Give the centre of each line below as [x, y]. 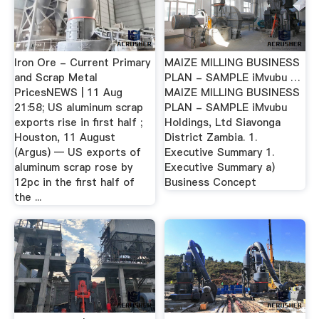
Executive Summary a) [220, 168]
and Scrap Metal [56, 78]
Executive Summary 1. [220, 153]
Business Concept [211, 183]
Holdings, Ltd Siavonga [223, 123]
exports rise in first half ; [78, 123]
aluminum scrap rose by [73, 168]
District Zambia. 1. [211, 138]
